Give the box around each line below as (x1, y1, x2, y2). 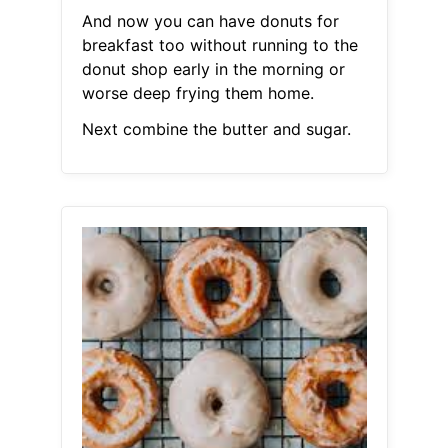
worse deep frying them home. (81, 83, 314, 104)
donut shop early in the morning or (81, 59, 345, 80)
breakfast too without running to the (81, 35, 358, 56)
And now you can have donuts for (81, 11, 339, 32)
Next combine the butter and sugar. (81, 119, 351, 140)
